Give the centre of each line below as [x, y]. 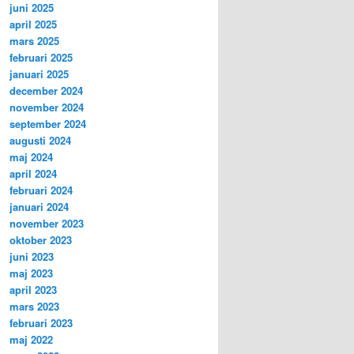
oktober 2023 [41, 239]
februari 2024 [41, 190]
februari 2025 [41, 57]
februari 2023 [41, 322]
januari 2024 [39, 206]
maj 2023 [31, 273]
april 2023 [33, 289]
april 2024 [33, 173]
